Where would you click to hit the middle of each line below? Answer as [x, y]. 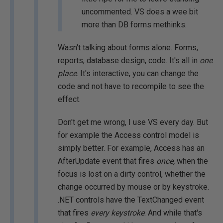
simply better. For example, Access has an [131, 148]
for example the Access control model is [128, 135]
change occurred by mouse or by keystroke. [133, 187]
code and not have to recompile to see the [131, 86]
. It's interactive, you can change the [138, 73]
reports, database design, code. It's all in [129, 60]
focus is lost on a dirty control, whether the [132, 174]
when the [192, 161]
